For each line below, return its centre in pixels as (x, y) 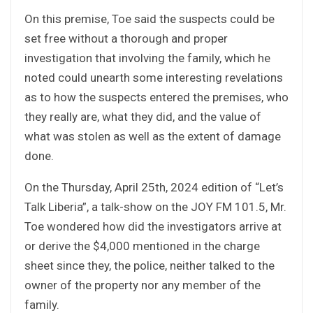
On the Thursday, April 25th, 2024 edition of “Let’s (154, 187)
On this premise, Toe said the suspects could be (150, 19)
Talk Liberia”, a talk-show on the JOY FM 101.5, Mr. (155, 206)
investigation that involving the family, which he (147, 58)
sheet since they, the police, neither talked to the (150, 265)
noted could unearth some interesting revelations (154, 77)
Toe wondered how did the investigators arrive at (153, 226)
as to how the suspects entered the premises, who (156, 97)
